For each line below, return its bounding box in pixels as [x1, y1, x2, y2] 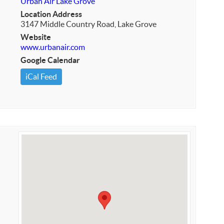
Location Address [20, 9, 82, 18]
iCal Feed [25, 72, 57, 81]
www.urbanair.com [20, 42, 85, 51]
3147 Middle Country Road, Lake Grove [20, 19, 157, 28]
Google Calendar [20, 55, 80, 64]
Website [20, 32, 51, 41]
